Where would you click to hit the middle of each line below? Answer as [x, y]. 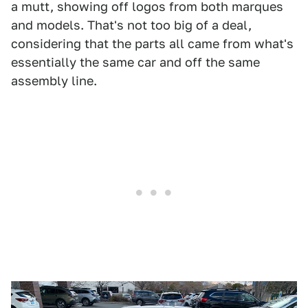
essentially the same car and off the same [135, 63]
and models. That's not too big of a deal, [131, 25]
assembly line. [54, 81]
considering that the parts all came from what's [152, 44]
